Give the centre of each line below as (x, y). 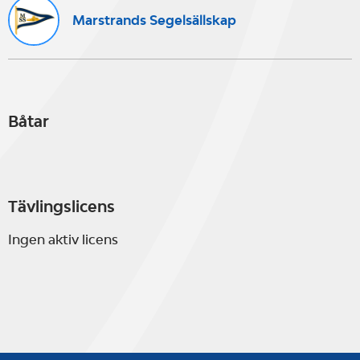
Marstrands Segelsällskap (154, 20)
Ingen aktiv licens (63, 239)
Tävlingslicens (61, 207)
